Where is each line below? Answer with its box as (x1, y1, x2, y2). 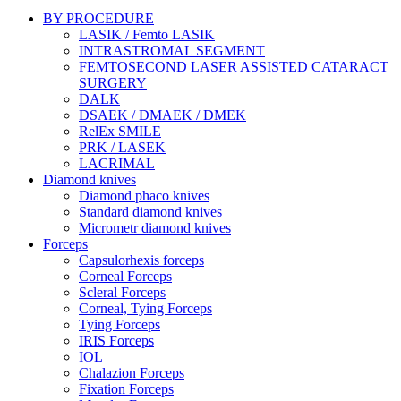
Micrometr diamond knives (79, 219, 231, 235)
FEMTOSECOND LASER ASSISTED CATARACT (79, 58, 388, 74)
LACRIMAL (79, 155, 155, 171)
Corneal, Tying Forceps (79, 300, 212, 316)
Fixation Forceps (79, 380, 174, 397)
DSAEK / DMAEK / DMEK (79, 107, 246, 123)
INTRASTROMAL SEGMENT (79, 42, 265, 58)
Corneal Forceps (79, 268, 172, 284)
